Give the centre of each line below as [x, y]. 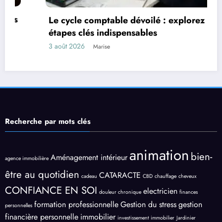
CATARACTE [120, 175]
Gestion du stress [148, 204]
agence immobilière [27, 158]
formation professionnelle [76, 204]
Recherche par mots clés [48, 121]
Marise [71, 46]
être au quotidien [42, 174]
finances [189, 192]
